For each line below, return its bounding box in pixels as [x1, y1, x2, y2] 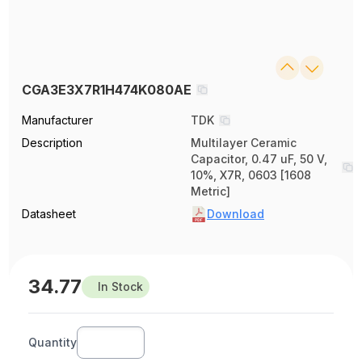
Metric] [191, 183, 230, 198]
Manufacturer [22, 112, 94, 127]
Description [22, 135, 83, 149]
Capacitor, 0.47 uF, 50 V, [191, 151, 327, 166]
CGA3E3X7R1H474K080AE [22, 81, 192, 98]
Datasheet [22, 206, 77, 221]
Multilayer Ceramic [191, 135, 297, 149]
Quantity [28, 335, 78, 349]
